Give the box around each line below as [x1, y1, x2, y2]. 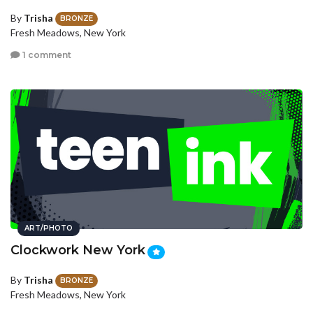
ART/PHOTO [24, 224, 73, 233]
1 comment [20, 49, 71, 60]
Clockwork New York [10, 242, 145, 259]
